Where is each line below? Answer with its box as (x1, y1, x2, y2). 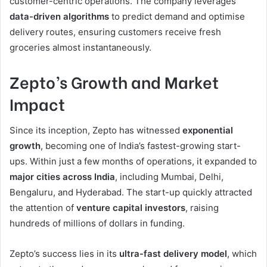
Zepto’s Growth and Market (10, 70, 219, 94)
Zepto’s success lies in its (10, 247, 119, 259)
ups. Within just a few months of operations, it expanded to (10, 155, 257, 167)
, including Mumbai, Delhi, (115, 170, 223, 182)
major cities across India (10, 170, 115, 182)
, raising (185, 201, 219, 213)
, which (227, 247, 257, 259)
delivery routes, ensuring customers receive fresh (10, 26, 221, 38)
